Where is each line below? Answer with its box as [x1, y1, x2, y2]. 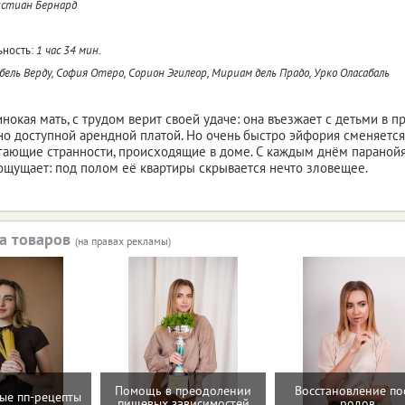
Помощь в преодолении [115, 382, 251, 400]
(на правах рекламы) [75, 233, 171, 248]
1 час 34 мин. [36, 42, 101, 58]
